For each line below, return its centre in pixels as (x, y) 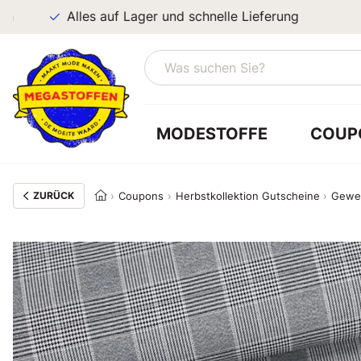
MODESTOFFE (212, 133)
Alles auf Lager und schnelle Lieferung (160, 17)
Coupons (141, 196)
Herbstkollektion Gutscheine (247, 196)
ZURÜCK (53, 195)
